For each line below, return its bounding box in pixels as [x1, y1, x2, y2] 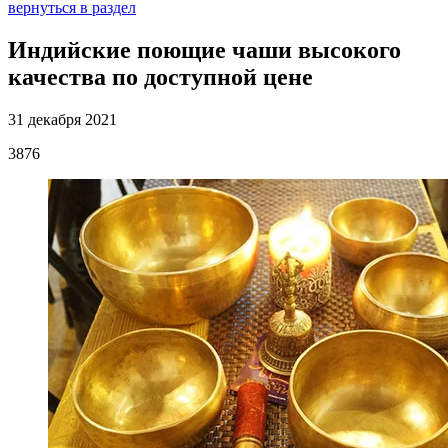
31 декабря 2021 [8, 110, 117, 128]
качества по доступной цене [8, 63, 313, 90]
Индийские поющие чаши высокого [8, 36, 401, 63]
